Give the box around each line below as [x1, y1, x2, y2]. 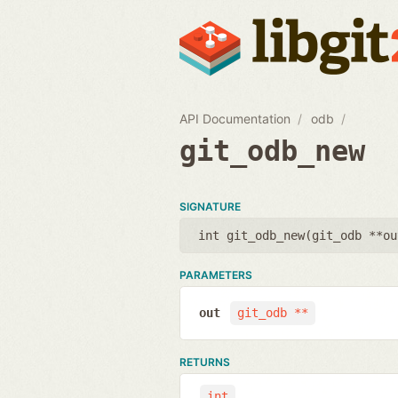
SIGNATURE [179, 199, 241, 213]
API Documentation [179, 110, 291, 126]
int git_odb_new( [198, 227, 312, 243]
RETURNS [179, 354, 230, 369]
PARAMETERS [179, 267, 252, 282]
